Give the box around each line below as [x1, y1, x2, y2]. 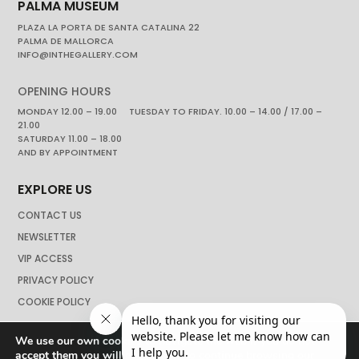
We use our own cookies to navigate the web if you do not [15, 333, 315, 349]
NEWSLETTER [18, 229, 77, 244]
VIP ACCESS [18, 251, 74, 265]
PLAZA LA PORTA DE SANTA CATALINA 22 [18, 20, 200, 34]
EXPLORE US [18, 179, 93, 199]
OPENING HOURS [18, 83, 111, 99]
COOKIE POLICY [18, 294, 91, 309]
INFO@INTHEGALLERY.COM [18, 47, 139, 61]
